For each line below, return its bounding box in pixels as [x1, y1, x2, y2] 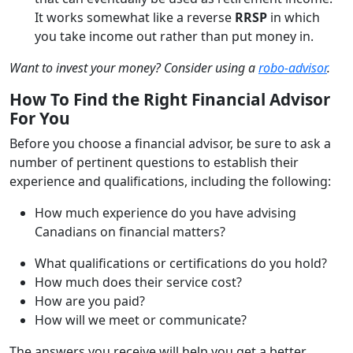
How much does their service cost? [35, 273, 242, 291]
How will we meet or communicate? [35, 310, 247, 329]
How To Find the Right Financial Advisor [9, 87, 330, 110]
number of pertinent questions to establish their [9, 153, 299, 171]
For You [9, 106, 70, 129]
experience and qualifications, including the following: [9, 172, 331, 190]
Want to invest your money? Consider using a [9, 58, 258, 76]
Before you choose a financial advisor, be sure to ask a [9, 134, 331, 152]
